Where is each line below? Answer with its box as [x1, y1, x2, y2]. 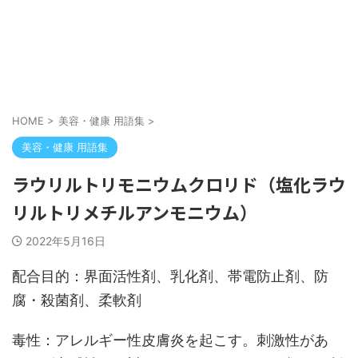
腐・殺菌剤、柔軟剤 [12, 292, 141, 308]
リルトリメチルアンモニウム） [12, 199, 257, 225]
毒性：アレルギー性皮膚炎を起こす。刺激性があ [12, 332, 328, 348]
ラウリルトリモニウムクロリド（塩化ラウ [12, 171, 346, 197]
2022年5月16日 [26, 234, 105, 248]
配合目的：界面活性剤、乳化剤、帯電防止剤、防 [12, 268, 328, 284]
